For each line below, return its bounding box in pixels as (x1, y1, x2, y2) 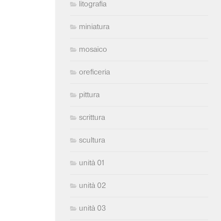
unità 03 (79, 203, 106, 213)
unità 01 (79, 158, 105, 168)
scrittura (79, 112, 105, 122)
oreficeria (79, 67, 110, 77)
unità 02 (79, 181, 106, 190)
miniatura (79, 22, 110, 32)
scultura (79, 135, 105, 145)
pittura (79, 90, 100, 100)
